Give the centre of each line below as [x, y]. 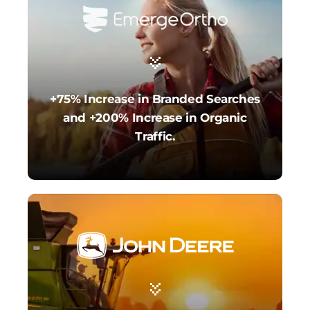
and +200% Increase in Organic [155, 118]
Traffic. [155, 137]
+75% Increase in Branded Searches [155, 99]
